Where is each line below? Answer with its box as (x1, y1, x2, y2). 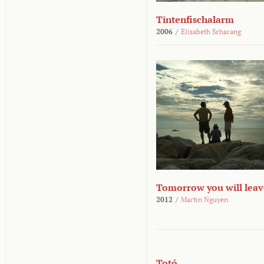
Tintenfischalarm (156, 13, 234, 26)
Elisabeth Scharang (181, 27, 241, 36)
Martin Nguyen (181, 195, 228, 204)
